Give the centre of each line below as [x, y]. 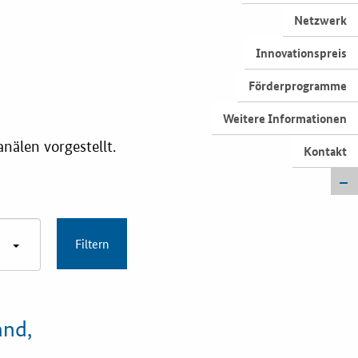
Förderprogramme [298, 86]
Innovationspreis [301, 53]
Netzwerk [320, 20]
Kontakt [325, 151]
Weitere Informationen [285, 118]
